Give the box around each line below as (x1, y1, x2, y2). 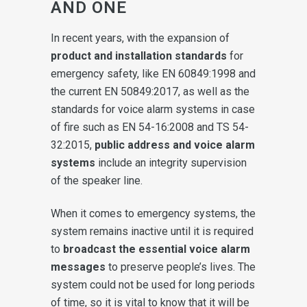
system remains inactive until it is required (51, 224, 254, 238)
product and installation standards (51, 49, 227, 62)
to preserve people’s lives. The (106, 260, 256, 273)
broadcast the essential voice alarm (63, 242, 250, 256)
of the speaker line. (51, 173, 143, 187)
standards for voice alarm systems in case (51, 102, 255, 116)
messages (51, 260, 106, 273)
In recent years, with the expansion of (51, 31, 230, 45)
